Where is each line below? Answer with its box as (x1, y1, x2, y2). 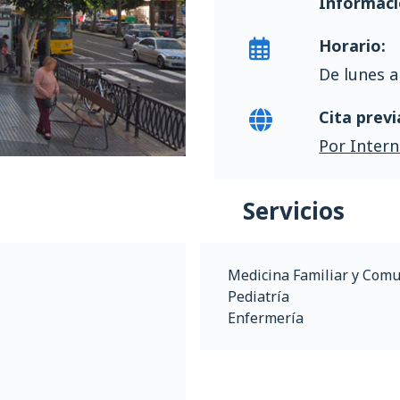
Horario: (319, 35, 387, 56)
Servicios (243, 195, 345, 227)
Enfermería (228, 308, 304, 328)
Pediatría (228, 287, 289, 306)
